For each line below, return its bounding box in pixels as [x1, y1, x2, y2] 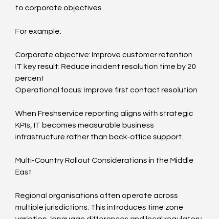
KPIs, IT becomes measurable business [15, 121, 156, 129]
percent [15, 74, 45, 82]
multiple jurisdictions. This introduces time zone [15, 203, 185, 211]
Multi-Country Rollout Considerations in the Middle [15, 156, 196, 164]
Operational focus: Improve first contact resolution [15, 86, 198, 94]
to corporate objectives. [15, 3, 104, 12]
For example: [15, 27, 62, 35]
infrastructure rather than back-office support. [15, 132, 184, 141]
